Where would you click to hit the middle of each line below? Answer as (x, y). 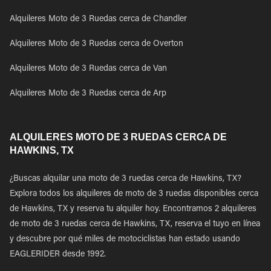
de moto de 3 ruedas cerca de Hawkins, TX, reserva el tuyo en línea (135, 224)
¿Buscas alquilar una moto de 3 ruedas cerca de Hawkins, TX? (126, 179)
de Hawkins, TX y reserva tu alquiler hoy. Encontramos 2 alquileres (133, 209)
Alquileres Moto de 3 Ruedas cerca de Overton (96, 44)
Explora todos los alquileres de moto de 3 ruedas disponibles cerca (134, 194)
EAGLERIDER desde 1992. (58, 255)
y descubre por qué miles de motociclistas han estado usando (125, 240)
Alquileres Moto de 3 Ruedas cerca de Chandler (98, 19)
